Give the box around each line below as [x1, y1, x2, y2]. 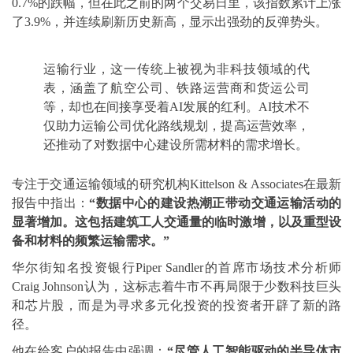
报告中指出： [12, 196, 90, 210]
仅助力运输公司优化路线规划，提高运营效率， [43, 119, 310, 132]
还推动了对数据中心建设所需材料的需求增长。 [43, 138, 308, 151]
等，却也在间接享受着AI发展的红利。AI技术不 [43, 100, 310, 113]
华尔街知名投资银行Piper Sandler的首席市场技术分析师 [12, 261, 341, 274]
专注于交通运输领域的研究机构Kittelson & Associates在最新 [12, 177, 341, 191]
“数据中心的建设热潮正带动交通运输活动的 [89, 196, 342, 210]
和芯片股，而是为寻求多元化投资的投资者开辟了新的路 [12, 299, 341, 312]
